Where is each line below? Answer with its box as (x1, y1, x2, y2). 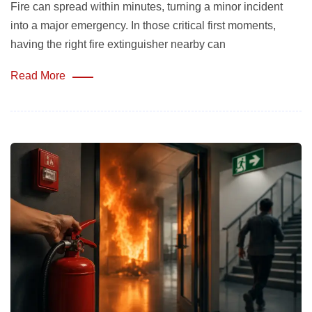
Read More (10, 69, 65, 81)
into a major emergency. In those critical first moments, (10, 19, 276, 31)
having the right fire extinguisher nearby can (10, 38, 226, 50)
